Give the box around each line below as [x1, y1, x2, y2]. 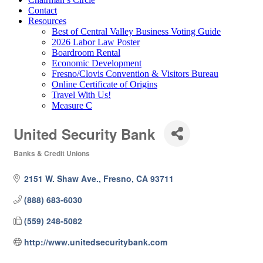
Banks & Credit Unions [14, 149, 90, 159]
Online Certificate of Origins [52, 79, 157, 89]
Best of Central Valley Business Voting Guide [52, 26, 221, 36]
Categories [13, 156, 47, 166]
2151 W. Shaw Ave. [23, 173, 99, 184]
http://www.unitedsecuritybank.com [23, 236, 167, 248]
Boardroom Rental [52, 48, 120, 58]
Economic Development [52, 58, 141, 68]
